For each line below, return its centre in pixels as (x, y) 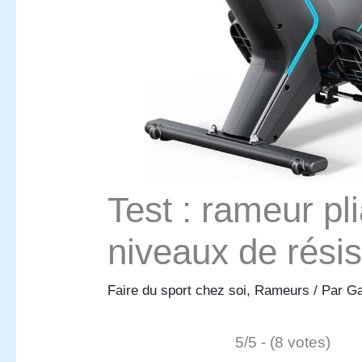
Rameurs (282, 291)
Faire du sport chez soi (177, 291)
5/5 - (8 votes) (283, 343)
